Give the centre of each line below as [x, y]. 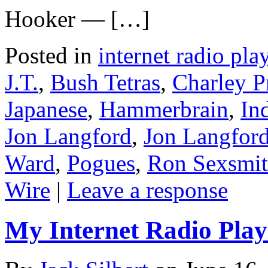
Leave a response [147, 190]
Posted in [48, 55]
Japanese [46, 109]
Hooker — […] [77, 19]
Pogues [101, 163]
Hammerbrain [164, 109]
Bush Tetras [105, 82]
